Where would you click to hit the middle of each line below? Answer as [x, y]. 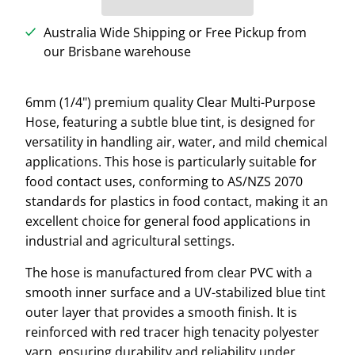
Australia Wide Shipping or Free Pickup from [176, 32]
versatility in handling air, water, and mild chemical [176, 141]
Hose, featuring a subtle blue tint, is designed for [170, 122]
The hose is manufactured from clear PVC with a [168, 272]
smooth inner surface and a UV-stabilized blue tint [175, 292]
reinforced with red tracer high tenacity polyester [172, 332]
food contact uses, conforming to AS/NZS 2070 [164, 181]
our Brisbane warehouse [118, 51]
